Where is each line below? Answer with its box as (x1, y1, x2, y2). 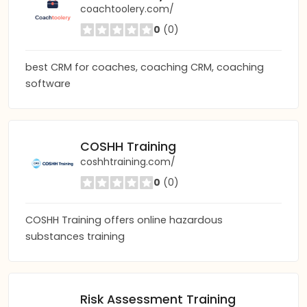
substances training (25, 230, 125, 243)
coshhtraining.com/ (80, 154, 175, 169)
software (25, 77, 71, 90)
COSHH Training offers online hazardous (25, 213, 223, 227)
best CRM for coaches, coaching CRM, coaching (25, 60, 264, 74)
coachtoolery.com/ (80, 1, 174, 16)
